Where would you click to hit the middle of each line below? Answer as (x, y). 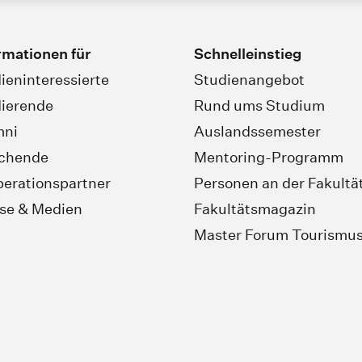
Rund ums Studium (259, 105)
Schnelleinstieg (248, 54)
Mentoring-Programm (269, 157)
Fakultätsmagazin (255, 209)
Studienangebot (249, 80)
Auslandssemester (257, 131)
